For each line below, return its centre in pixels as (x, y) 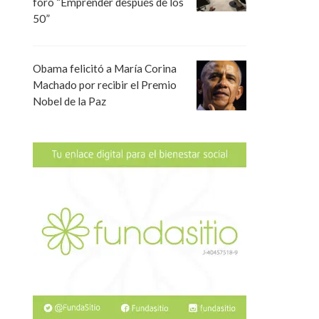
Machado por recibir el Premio (105, 84)
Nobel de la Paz (69, 101)
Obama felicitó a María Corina (105, 68)
